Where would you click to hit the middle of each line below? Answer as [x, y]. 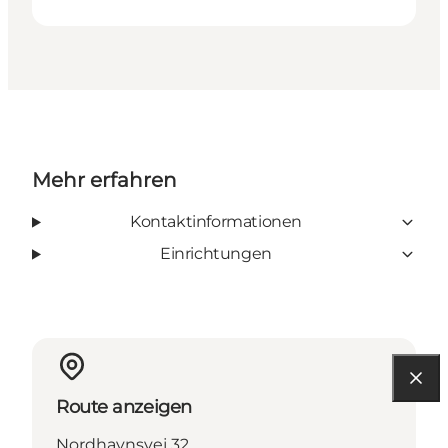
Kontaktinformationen [215, 222]
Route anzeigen [124, 407]
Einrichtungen [216, 254]
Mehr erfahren [104, 180]
